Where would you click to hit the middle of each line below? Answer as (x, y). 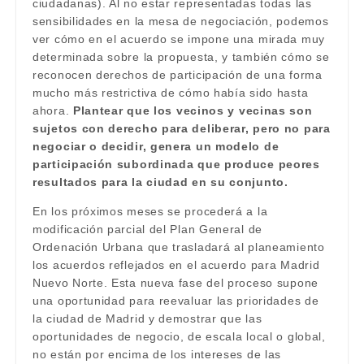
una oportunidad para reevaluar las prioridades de (176, 301)
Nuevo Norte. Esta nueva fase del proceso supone (175, 283)
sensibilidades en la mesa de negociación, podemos (181, 21)
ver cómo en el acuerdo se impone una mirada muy (179, 39)
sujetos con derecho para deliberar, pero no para (182, 128)
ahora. (53, 110)
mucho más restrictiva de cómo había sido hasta (171, 93)
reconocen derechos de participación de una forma (178, 75)
